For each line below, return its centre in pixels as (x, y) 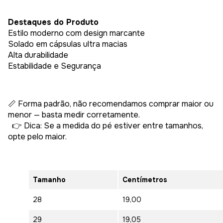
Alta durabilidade (38, 55)
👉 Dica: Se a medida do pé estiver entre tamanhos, (106, 125)
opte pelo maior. (37, 136)
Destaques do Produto (53, 22)
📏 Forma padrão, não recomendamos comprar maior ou (111, 104)
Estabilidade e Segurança (55, 66)
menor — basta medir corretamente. (75, 114)
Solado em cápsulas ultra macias (68, 44)
